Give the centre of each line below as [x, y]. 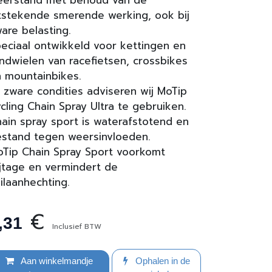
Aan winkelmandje [56, 261]
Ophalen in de [161, 261]
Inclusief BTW [77, 226]
